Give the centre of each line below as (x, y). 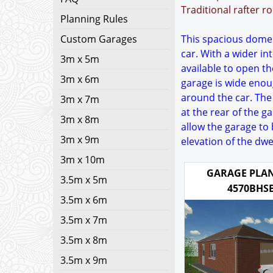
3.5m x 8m (84, 240)
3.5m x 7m (84, 220)
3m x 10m (83, 160)
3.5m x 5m (84, 180)
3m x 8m (80, 119)
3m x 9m (80, 140)
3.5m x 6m (84, 200)
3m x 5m (80, 59)
